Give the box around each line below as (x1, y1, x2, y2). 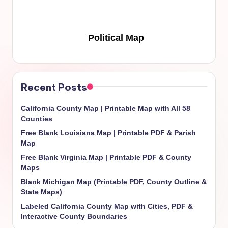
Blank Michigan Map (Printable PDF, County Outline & (21, 178, 207, 186)
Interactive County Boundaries (21, 213, 127, 221)
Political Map (88, 33, 144, 43)
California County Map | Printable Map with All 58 (21, 105, 190, 113)
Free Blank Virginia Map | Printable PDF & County (21, 154, 191, 162)
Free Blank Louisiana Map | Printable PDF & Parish (21, 129, 196, 137)
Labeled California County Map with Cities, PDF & (21, 203, 193, 211)
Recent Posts (21, 81, 87, 94)
